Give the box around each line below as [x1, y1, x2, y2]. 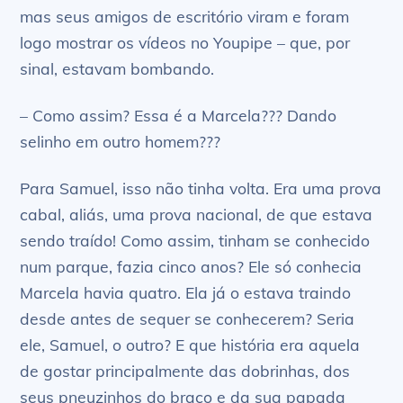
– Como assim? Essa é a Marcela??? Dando [20, 105, 337, 126]
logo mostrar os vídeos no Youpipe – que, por [20, 32, 351, 53]
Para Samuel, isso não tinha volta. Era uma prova [20, 178, 382, 199]
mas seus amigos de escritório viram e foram [20, 6, 350, 27]
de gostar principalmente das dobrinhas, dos [20, 361, 351, 381]
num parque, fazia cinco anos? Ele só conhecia [20, 256, 363, 277]
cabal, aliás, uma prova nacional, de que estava [20, 204, 373, 225]
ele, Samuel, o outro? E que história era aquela [20, 335, 361, 355]
